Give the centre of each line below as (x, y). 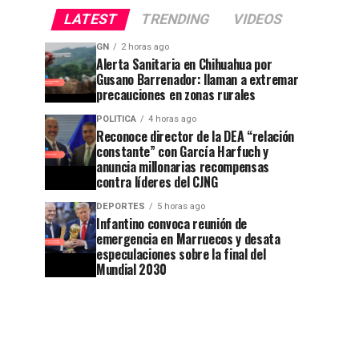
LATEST (91, 19)
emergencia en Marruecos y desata (188, 238)
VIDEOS (258, 19)
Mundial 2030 (132, 269)
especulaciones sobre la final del (181, 254)
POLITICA (116, 119)
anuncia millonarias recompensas (183, 166)
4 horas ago (172, 119)
